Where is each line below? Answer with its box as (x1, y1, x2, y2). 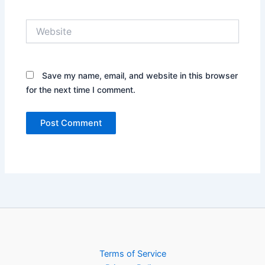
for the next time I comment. (26, 84, 136, 95)
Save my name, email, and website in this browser (42, 70, 238, 80)
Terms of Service (99, 248, 166, 260)
